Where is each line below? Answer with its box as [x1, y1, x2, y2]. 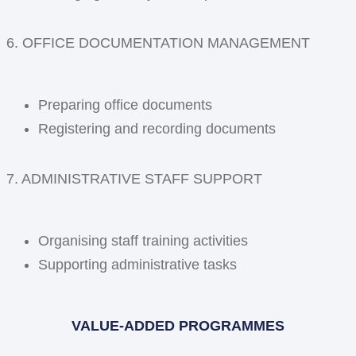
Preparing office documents [38, 96, 212, 113]
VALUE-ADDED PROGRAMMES [72, 318, 284, 335]
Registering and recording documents [38, 120, 276, 137]
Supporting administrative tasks [38, 256, 237, 273]
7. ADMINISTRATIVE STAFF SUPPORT [6, 171, 262, 188]
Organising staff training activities [38, 232, 248, 249]
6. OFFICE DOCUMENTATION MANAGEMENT [6, 35, 310, 52]
